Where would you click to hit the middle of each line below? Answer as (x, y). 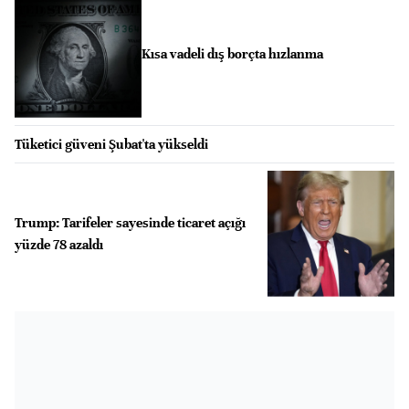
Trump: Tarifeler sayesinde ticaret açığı (130, 222)
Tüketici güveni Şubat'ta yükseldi (111, 144)
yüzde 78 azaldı (59, 244)
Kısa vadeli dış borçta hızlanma (232, 54)
